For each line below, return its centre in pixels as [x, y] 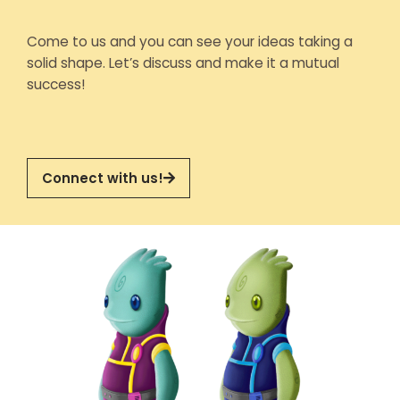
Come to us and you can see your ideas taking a [190, 41]
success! [56, 84]
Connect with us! [103, 178]
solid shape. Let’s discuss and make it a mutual [183, 62]
